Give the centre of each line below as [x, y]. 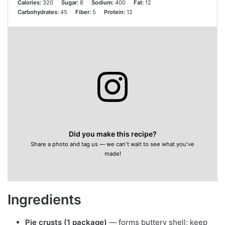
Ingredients [44, 200]
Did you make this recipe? [113, 134]
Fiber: [83, 12]
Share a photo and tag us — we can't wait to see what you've [113, 144]
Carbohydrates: [38, 12]
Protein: [114, 12]
